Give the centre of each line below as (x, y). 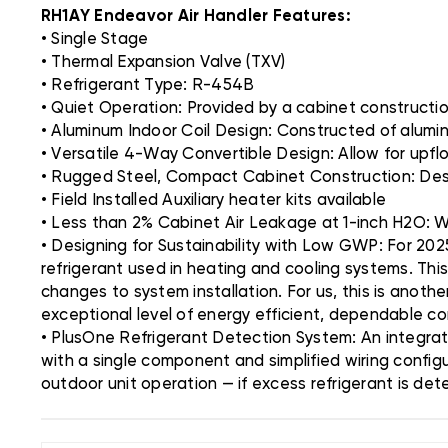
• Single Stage (94, 39)
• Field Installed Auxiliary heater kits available (213, 200)
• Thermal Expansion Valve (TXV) (163, 62)
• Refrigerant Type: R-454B (147, 85)
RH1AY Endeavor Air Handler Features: (195, 16)
